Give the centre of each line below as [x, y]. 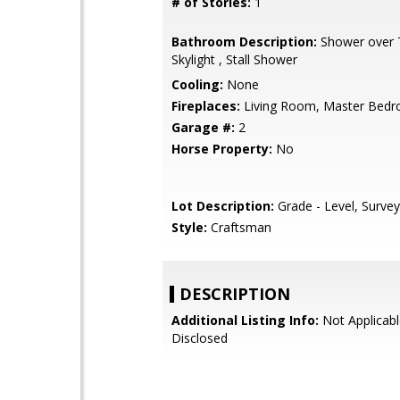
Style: [189, 227]
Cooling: [197, 84]
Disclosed [200, 338]
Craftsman [239, 227]
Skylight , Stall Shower [234, 59]
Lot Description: [223, 206]
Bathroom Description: [244, 42]
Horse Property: [222, 149]
